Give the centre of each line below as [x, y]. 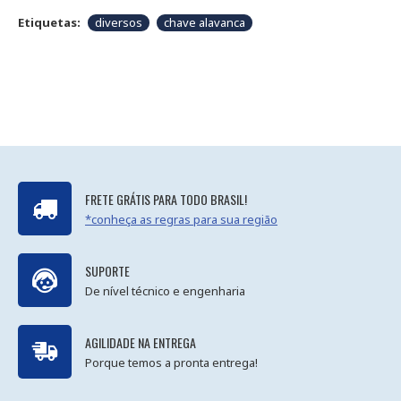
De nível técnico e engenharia [165, 290]
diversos [119, 22]
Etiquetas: [49, 22]
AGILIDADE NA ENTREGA [141, 342]
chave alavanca [205, 22]
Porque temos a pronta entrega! [171, 362]
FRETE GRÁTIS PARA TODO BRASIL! [166, 199]
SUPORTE [107, 270]
